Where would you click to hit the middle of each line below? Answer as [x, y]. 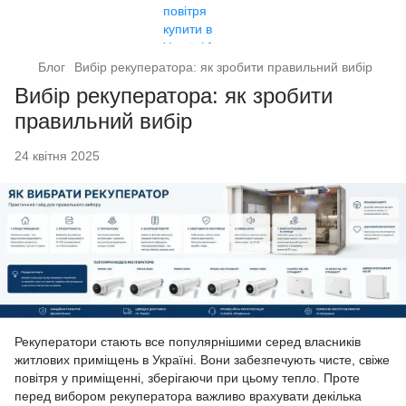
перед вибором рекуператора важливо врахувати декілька [188, 396]
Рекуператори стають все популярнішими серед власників [188, 342]
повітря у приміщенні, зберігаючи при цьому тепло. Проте [187, 378]
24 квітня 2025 [57, 156]
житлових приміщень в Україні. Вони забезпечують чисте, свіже [202, 360]
